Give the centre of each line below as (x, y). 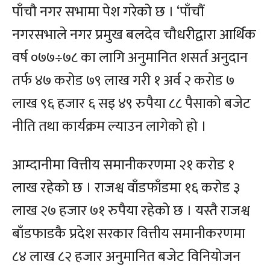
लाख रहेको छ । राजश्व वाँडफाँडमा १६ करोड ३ (126, 188)
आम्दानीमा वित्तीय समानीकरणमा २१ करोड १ (123, 165)
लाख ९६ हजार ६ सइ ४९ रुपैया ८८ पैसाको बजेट (131, 104)
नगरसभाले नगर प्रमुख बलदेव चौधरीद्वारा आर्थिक (134, 35)
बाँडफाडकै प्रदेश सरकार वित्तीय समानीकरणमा (129, 234)
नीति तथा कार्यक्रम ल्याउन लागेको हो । (109, 127)
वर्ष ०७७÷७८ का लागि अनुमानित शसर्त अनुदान (130, 58)
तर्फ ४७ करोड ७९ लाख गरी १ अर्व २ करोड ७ (123, 81)
